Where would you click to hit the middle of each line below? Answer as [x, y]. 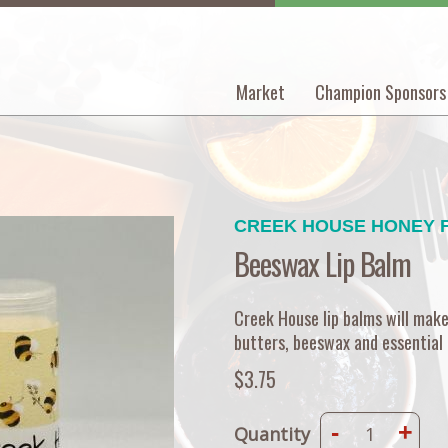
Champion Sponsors [380, 92]
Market [260, 92]
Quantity [272, 434]
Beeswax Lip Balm [323, 263]
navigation [271, 135]
